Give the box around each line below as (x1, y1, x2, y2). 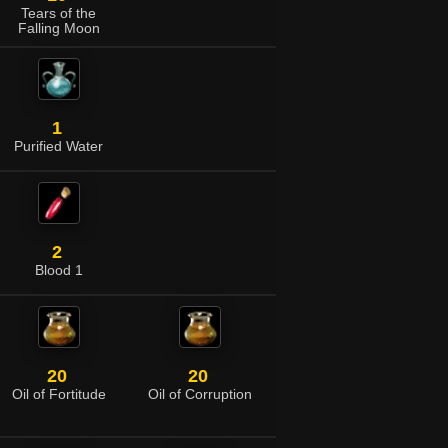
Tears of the (21, 6, 96, 21)
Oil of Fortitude (11, 387, 106, 402)
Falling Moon (17, 21, 100, 36)
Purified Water (14, 139, 103, 154)
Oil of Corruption (147, 387, 252, 402)
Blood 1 (34, 263, 83, 278)
